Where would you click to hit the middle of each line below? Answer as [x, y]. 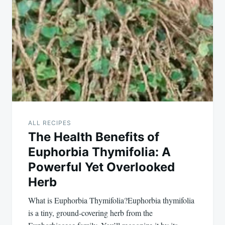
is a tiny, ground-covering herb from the [90, 213]
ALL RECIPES [50, 123]
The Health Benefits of [94, 137]
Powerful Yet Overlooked [101, 167]
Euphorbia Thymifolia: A [99, 152]
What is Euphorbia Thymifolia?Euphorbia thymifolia [111, 200]
